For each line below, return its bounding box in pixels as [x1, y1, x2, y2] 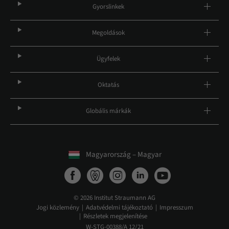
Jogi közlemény [36, 203, 79, 212]
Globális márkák [85, 106, 131, 116]
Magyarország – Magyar [85, 149, 162, 160]
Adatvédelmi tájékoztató [85, 203, 153, 212]
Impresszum [159, 203, 193, 212]
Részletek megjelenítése [83, 212, 147, 221]
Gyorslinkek [92, 2, 124, 11]
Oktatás [97, 80, 119, 89]
